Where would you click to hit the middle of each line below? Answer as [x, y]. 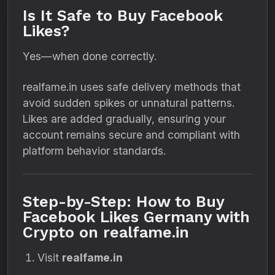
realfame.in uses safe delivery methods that [132, 87]
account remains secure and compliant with [131, 135]
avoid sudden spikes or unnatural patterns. [129, 103]
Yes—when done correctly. [90, 56]
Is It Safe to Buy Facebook [123, 16]
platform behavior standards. [94, 151]
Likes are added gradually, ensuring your [124, 119]
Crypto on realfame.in [106, 232]
